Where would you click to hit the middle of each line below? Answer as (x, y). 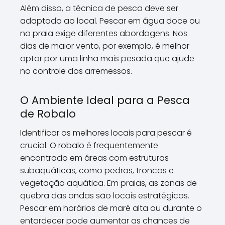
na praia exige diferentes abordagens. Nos (104, 33)
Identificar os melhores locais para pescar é (106, 133)
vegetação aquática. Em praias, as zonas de (108, 183)
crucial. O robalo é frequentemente (89, 145)
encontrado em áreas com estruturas (94, 158)
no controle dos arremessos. (76, 71)
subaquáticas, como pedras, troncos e (97, 171)
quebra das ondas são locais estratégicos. (105, 196)
